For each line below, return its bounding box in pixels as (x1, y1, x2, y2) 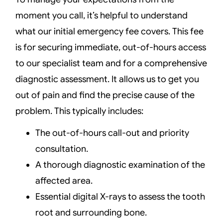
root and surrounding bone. (35, 207, 147, 219)
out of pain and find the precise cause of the (15, 89, 195, 101)
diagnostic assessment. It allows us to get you (15, 73, 200, 85)
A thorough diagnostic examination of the (35, 159, 206, 171)
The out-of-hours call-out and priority (35, 127, 190, 139)
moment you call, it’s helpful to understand (15, 9, 188, 21)
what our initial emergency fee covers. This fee (15, 25, 204, 37)
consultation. (35, 143, 89, 155)
